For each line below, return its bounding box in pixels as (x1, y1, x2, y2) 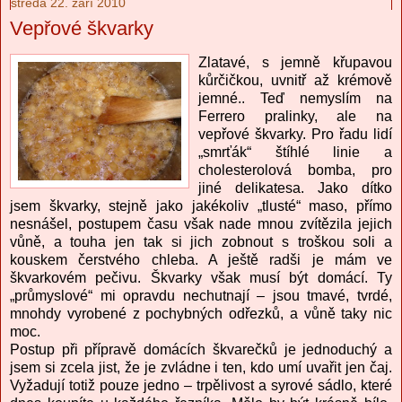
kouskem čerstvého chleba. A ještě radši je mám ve (10, 252, 392, 268)
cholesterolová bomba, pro (198, 162, 392, 179)
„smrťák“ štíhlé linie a (198, 144, 392, 161)
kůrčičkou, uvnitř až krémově (198, 73, 392, 89)
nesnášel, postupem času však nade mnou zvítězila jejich (10, 216, 392, 232)
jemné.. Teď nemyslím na (198, 91, 392, 107)
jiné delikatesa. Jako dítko (198, 180, 392, 197)
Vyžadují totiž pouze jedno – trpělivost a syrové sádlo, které (10, 378, 392, 394)
